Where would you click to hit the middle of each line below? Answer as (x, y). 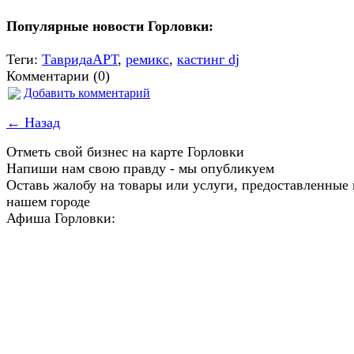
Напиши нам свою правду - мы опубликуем (140, 168)
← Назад (33, 122)
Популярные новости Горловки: (110, 26)
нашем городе (48, 201)
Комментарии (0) (58, 75)
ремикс (147, 59)
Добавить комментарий (87, 92)
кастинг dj (208, 59)
